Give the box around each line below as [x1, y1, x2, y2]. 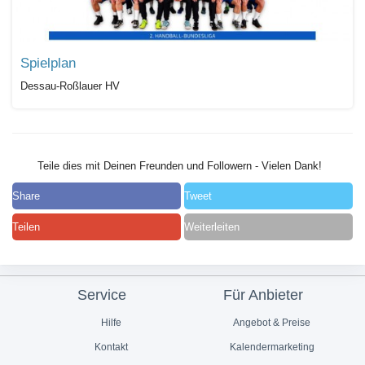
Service [77, 286, 127, 303]
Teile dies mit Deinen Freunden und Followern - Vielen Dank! [33, 160, 322, 173]
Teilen [12, 220, 40, 233]
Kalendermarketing [227, 341, 315, 354]
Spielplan [20, 55, 76, 72]
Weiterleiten [184, 220, 240, 233]
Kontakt [91, 341, 128, 354]
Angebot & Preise [231, 317, 311, 329]
